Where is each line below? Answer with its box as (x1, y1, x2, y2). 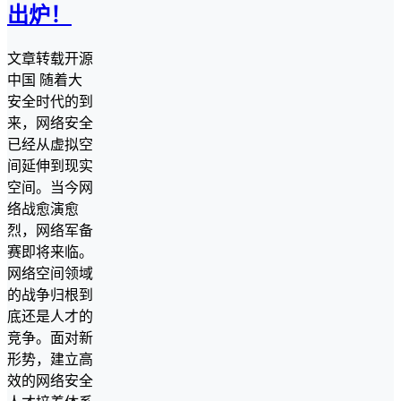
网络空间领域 (7, 265, 93, 281)
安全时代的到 (7, 93, 93, 109)
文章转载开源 (7, 50, 93, 66)
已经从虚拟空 (7, 136, 93, 152)
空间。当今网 (7, 179, 93, 195)
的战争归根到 (7, 286, 93, 303)
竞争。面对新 (7, 329, 93, 346)
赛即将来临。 (7, 243, 93, 260)
